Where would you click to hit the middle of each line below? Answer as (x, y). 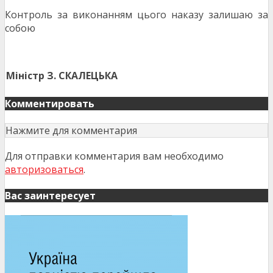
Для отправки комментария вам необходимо (114, 156)
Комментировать (50, 103)
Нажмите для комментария (71, 130)
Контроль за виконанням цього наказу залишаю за (136, 15)
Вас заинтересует (50, 195)
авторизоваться (44, 169)
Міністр (25, 76)
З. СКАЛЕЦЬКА (82, 76)
